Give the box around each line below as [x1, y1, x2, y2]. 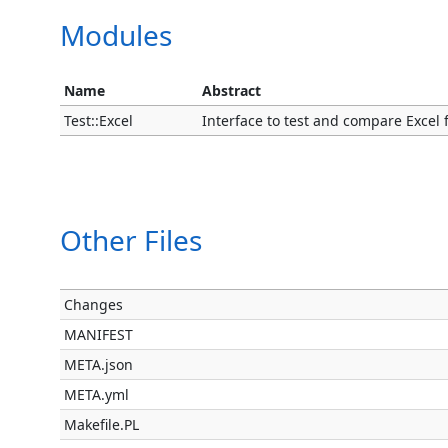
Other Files [60, 221, 202, 259]
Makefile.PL [64, 415, 140, 434]
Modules [60, 16, 172, 54]
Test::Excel [64, 111, 134, 130]
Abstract [202, 81, 262, 100]
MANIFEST [64, 325, 134, 344]
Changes [64, 295, 124, 314]
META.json [64, 355, 134, 374]
